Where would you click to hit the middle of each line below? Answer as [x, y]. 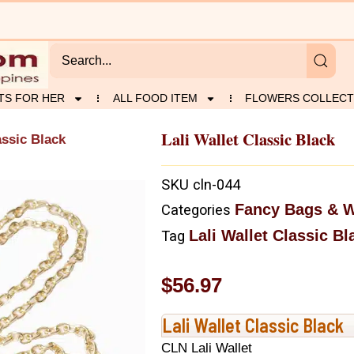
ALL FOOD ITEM [155, 98]
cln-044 [217, 185]
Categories [196, 210]
